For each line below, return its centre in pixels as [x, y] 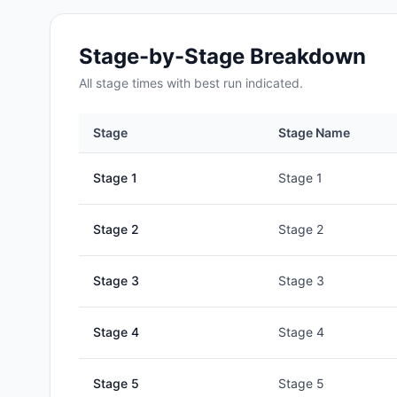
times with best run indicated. [216, 83]
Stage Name [314, 132]
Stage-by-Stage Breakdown [222, 56]
